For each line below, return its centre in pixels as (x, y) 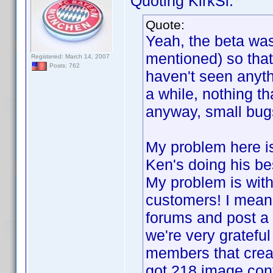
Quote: (165, 25)
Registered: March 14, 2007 (70, 56)
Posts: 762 (64, 66)
